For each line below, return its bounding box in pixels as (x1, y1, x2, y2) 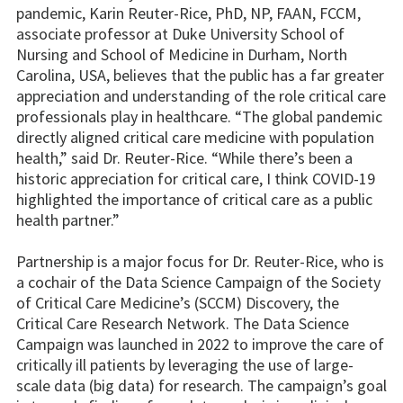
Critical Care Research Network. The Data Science (16, 312, 349, 334)
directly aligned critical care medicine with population (16, 126, 374, 148)
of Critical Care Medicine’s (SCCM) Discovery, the (16, 291, 339, 313)
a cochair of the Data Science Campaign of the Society (16, 271, 381, 292)
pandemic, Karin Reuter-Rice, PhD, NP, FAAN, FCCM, (16, 2, 361, 23)
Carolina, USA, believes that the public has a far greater (16, 64, 384, 85)
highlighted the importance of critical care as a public (16, 188, 372, 210)
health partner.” (16, 209, 120, 230)
